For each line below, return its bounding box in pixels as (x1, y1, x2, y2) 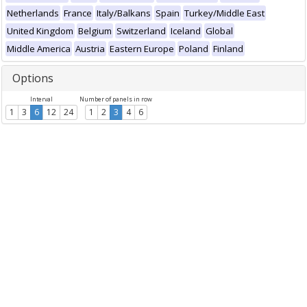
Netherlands (7, 7, 59, 19)
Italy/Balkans (97, 7, 151, 19)
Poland (179, 42, 208, 55)
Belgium (78, 25, 112, 37)
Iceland (171, 25, 201, 37)
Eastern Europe (110, 42, 174, 55)
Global (206, 25, 233, 37)
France (64, 7, 92, 19)
